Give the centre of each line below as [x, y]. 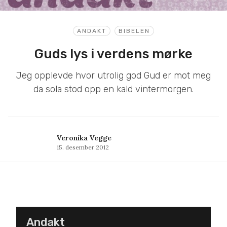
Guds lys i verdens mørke [113, 54]
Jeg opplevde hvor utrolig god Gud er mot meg [113, 76]
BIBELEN [134, 31]
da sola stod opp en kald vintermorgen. [113, 89]
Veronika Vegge [84, 138]
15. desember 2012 [83, 147]
